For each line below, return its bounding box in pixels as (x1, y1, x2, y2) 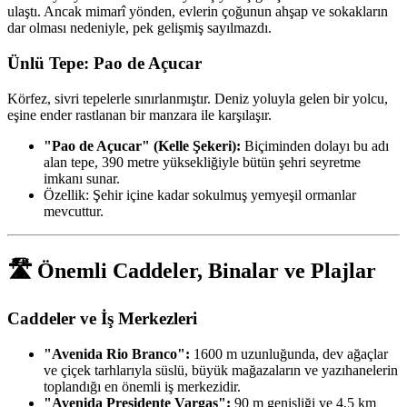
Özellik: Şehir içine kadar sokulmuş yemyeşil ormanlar (44, 186, 356, 203)
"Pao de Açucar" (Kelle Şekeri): (44, 137, 241, 154)
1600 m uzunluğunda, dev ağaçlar (190, 346, 388, 362)
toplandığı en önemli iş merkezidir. (44, 379, 241, 395)
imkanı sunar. (44, 170, 120, 186)
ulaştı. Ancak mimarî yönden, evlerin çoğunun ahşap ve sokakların (7, 4, 388, 20)
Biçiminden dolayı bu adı (241, 137, 389, 154)
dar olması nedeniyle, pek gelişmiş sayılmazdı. (7, 20, 272, 36)
